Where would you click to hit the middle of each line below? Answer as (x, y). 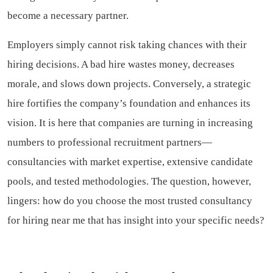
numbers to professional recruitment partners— (110, 143)
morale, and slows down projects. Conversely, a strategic (129, 84)
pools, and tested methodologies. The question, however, (129, 182)
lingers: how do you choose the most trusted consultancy (130, 201)
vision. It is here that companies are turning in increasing (130, 123)
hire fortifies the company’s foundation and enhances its (129, 104)
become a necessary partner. (68, 16)
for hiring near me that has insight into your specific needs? (136, 221)
